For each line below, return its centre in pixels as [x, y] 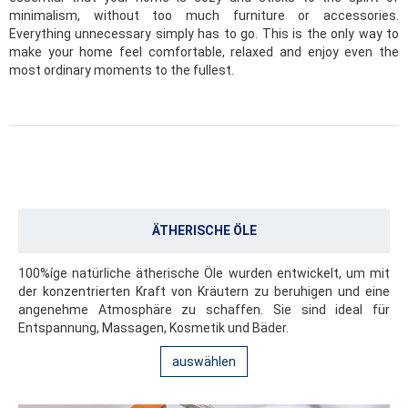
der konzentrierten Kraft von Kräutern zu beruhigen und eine [204, 291]
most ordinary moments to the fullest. [122, 71]
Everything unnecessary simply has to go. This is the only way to [204, 34]
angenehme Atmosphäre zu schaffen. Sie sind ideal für [204, 309]
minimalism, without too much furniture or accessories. [204, 16]
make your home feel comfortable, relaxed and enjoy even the [204, 52]
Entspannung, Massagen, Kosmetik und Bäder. [153, 327]
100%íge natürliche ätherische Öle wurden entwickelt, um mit [204, 273]
